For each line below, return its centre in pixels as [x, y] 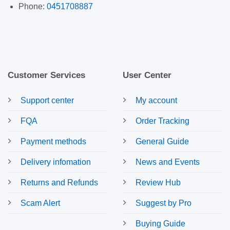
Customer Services [46, 75]
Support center [47, 101]
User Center [147, 75]
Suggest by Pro [164, 203]
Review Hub [158, 183]
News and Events [168, 162]
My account [156, 101]
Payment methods [53, 142]
